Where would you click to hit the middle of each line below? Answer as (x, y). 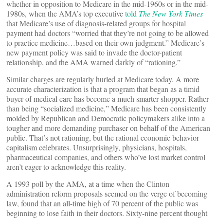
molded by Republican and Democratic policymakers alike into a (106, 118)
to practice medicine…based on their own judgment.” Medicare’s (105, 43)
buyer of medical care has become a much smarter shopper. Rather (108, 99)
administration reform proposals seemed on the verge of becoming (107, 193)
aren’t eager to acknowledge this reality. (66, 167)
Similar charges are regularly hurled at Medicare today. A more (103, 79)
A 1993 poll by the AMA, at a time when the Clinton (88, 184)
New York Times (178, 13)
